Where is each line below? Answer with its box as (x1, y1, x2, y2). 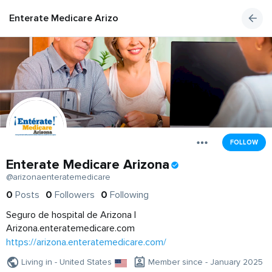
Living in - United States (21, 257, 112, 268)
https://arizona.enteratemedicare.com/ (6, 236, 166, 249)
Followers (55, 189, 95, 202)
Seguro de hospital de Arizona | (6, 209, 136, 222)
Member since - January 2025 (148, 257, 263, 268)
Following (110, 189, 149, 202)
